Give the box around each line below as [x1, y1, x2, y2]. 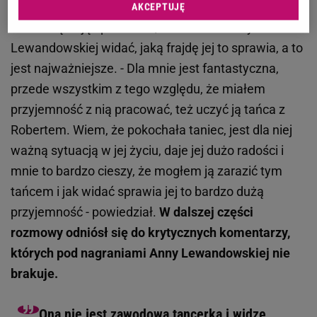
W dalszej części [159, 204, 253, 220]
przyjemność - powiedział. [11, 204, 159, 220]
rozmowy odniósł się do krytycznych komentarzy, [11, 225, 290, 241]
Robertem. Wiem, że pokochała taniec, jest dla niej [11, 122, 292, 138]
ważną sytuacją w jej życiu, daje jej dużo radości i [11, 143, 284, 158]
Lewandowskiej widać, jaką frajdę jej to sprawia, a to [11, 40, 303, 56]
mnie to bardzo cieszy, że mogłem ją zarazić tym [11, 163, 282, 179]
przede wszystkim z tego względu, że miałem [11, 81, 265, 97]
